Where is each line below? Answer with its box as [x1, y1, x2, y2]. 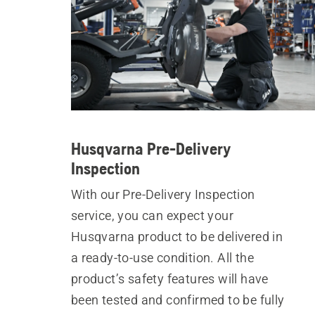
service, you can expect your [70, 208, 234, 223]
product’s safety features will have [70, 271, 269, 286]
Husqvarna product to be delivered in [70, 229, 283, 244]
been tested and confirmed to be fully [70, 292, 285, 307]
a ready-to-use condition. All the [70, 250, 255, 265]
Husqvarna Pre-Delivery [70, 139, 231, 158]
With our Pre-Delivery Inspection [70, 187, 255, 202]
